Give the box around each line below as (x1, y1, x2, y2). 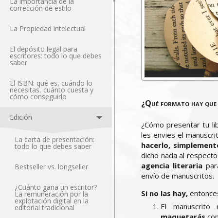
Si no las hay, (141, 188, 188, 199)
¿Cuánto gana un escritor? (15, 182, 97, 192)
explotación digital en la (15, 196, 89, 205)
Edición (10, 112, 32, 122)
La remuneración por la (15, 189, 88, 199)
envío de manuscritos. (141, 171, 214, 181)
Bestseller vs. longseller (15, 162, 88, 171)
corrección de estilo (10, 3, 72, 13)
